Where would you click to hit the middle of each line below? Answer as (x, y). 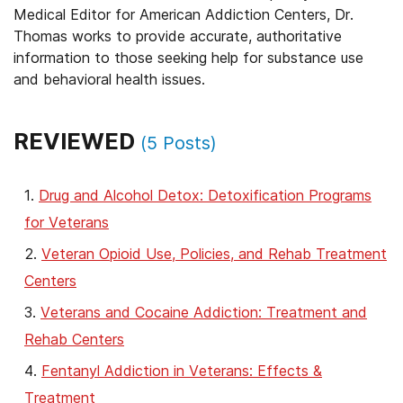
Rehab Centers (74, 339)
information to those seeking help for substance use (188, 58)
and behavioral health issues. (109, 79)
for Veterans (67, 222)
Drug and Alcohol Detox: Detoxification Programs (205, 195)
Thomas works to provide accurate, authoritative (178, 36)
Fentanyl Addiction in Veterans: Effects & (182, 371)
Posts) (187, 143)
